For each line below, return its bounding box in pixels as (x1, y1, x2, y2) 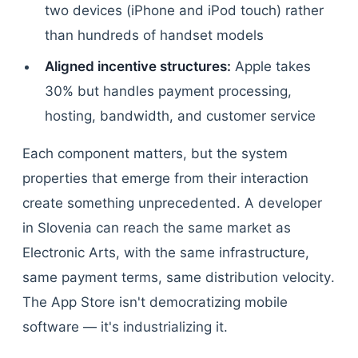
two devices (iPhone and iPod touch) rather (45, 2, 324, 18)
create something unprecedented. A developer (22, 195, 322, 211)
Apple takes (231, 58, 311, 74)
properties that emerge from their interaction (22, 170, 308, 186)
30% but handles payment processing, (45, 83, 292, 99)
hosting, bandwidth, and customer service (45, 108, 316, 124)
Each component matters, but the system (22, 145, 288, 161)
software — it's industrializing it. (22, 319, 228, 335)
